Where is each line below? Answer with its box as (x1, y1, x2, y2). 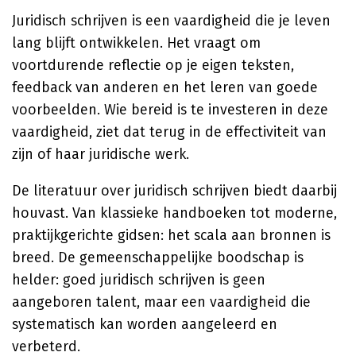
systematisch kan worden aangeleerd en (12, 315, 277, 333)
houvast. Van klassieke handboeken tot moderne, (12, 204, 337, 222)
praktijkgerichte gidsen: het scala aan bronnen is (12, 226, 331, 244)
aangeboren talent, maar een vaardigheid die (12, 293, 311, 311)
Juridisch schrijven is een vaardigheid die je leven (12, 12, 331, 29)
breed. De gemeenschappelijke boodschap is (12, 249, 304, 266)
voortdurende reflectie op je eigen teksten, (12, 56, 294, 74)
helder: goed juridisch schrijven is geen (12, 271, 265, 288)
